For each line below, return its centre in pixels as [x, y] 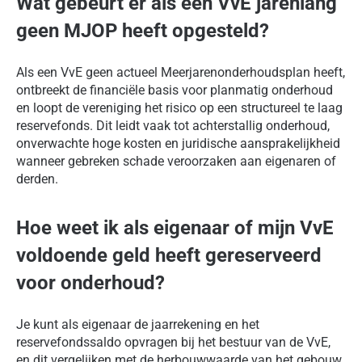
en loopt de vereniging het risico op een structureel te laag [179, 108]
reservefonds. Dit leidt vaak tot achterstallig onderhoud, [173, 126]
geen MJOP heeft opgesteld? [143, 31]
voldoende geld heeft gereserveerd [169, 256]
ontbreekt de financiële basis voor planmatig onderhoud [175, 90]
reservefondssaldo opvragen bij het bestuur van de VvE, [173, 343]
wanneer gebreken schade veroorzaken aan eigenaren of [176, 162]
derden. [37, 179]
